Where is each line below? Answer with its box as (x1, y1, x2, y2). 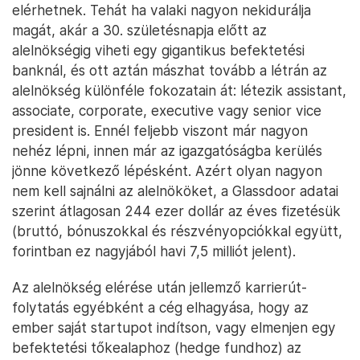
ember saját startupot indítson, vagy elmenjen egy (12, 319, 336, 337)
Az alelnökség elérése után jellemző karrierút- (12, 279, 307, 297)
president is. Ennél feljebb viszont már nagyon (12, 122, 308, 140)
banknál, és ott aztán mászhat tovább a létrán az (12, 62, 327, 80)
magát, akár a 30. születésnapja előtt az (12, 22, 267, 39)
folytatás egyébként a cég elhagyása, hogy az (12, 299, 309, 317)
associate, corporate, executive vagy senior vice (12, 102, 321, 120)
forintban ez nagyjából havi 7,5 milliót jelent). (12, 243, 296, 260)
